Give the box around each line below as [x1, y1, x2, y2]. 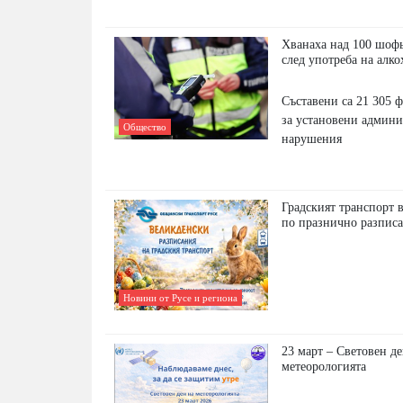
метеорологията [282, 359, 367, 374]
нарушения [282, 131, 343, 147]
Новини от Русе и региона [123, 291, 237, 303]
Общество [123, 121, 166, 133]
